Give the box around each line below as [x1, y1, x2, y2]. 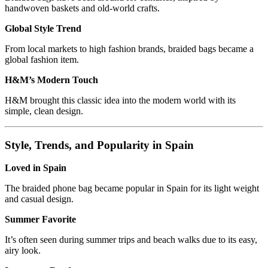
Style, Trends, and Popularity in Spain [5, 138, 194, 151]
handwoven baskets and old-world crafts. [5, 2, 160, 13]
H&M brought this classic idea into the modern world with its [5, 95, 236, 105]
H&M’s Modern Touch [5, 74, 98, 85]
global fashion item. [5, 54, 79, 65]
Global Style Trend [5, 23, 81, 33]
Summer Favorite [5, 214, 76, 225]
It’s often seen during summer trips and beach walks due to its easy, [5, 234, 257, 245]
